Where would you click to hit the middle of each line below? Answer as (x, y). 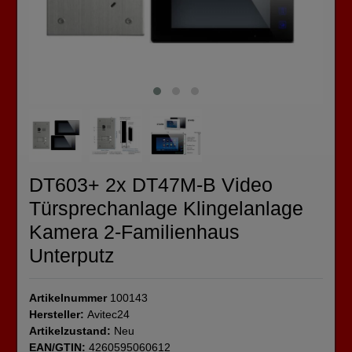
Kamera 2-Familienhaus (134, 231)
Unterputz (72, 255)
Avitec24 (108, 314)
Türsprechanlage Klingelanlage (166, 208)
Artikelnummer (70, 297)
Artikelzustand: (71, 330)
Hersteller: (58, 314)
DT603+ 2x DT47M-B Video (151, 184)
